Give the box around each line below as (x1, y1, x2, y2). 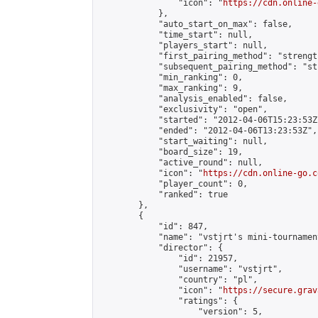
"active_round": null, (99, 158, 263, 168)
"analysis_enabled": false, (99, 94, 287, 104)
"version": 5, (99, 307, 263, 317)
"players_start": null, (99, 40, 268, 50)
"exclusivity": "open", (99, 104, 268, 114)
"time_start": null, (99, 30, 253, 40)
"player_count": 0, (99, 179, 248, 189)
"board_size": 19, (99, 147, 243, 157)
